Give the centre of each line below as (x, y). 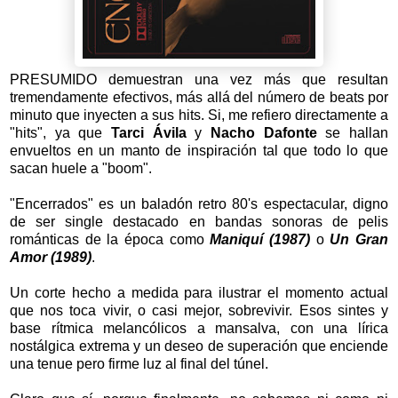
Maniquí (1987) (263, 239)
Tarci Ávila (149, 132)
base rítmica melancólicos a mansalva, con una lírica (199, 328)
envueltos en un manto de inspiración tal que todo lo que (199, 150)
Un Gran (359, 239)
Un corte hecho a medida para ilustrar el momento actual (199, 292)
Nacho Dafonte (264, 132)
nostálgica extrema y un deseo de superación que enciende (199, 346)
